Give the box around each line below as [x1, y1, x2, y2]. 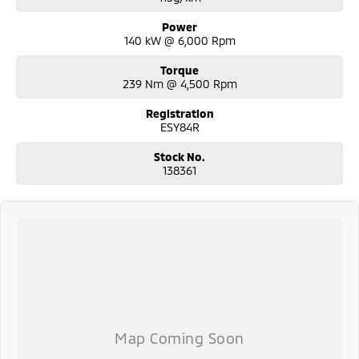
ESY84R [159, 119, 200, 134]
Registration [145, 106, 214, 120]
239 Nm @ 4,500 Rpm [122, 76, 237, 91]
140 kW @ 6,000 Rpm [123, 33, 236, 47]
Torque [160, 63, 199, 77]
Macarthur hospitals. [16, 4, 108, 16]
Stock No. [154, 149, 205, 163]
